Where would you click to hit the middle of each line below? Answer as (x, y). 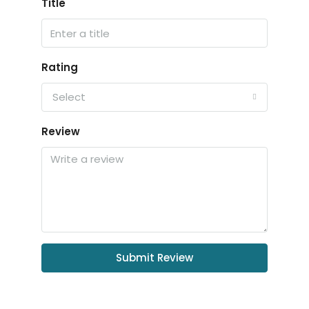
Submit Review (154, 258)
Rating (60, 67)
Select (69, 97)
